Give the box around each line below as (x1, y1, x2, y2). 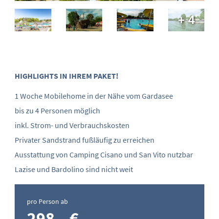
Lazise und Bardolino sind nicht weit (15, 164, 133, 175)
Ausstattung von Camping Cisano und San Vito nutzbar (15, 150, 193, 160)
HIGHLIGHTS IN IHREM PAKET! (15, 71, 118, 81)
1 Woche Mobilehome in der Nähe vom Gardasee (15, 91, 173, 101)
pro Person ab (27, 197, 68, 206)
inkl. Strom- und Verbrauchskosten (15, 120, 130, 131)
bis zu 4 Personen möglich (15, 106, 100, 116)
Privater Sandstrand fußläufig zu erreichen (15, 135, 154, 145)
